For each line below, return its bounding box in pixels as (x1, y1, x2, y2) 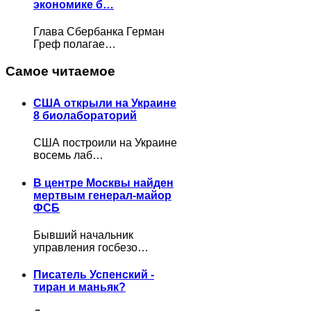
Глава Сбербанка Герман (33, 26, 165, 38)
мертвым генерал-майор (33, 189, 171, 201)
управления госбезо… (33, 241, 149, 253)
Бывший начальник (33, 228, 133, 241)
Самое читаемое (6, 64, 115, 79)
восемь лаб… (33, 149, 103, 162)
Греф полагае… (33, 38, 116, 51)
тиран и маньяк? (33, 281, 126, 294)
